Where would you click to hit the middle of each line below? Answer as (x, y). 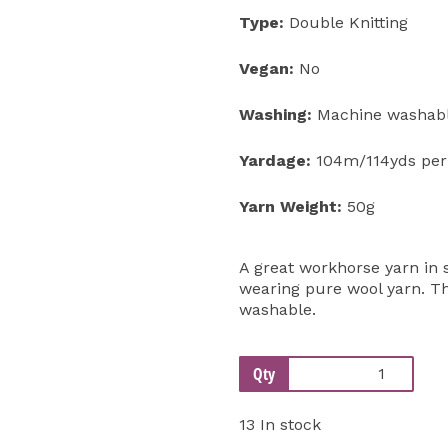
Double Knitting (346, 22)
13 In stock (280, 424)
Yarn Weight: (290, 206)
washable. (277, 309)
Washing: (275, 114)
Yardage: (275, 160)
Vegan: (266, 68)
